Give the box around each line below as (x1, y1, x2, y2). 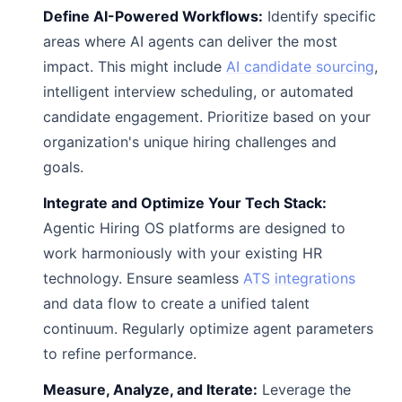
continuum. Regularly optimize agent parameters (43, 319, 373, 337)
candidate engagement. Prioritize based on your (43, 108, 371, 126)
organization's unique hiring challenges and (43, 133, 336, 151)
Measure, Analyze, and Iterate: (43, 380, 258, 398)
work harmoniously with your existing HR (43, 244, 322, 262)
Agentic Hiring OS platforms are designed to (43, 219, 345, 237)
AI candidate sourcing (226, 57, 374, 75)
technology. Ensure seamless (43, 269, 243, 287)
